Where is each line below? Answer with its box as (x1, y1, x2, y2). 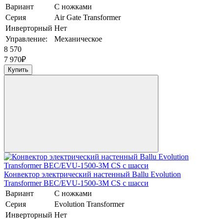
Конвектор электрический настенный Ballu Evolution (4, 170, 181, 179)
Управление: (5, 35, 47, 44)
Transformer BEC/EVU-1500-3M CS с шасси (4, 179, 149, 188)
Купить (8, 66, 28, 74)
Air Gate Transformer (54, 13, 121, 22)
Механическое (54, 35, 102, 44)
